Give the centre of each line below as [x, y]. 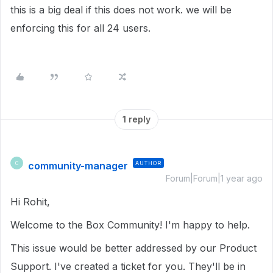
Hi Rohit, [30, 202]
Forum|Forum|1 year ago [214, 178]
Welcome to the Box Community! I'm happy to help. [130, 225]
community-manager [78, 166]
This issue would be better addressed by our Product [133, 248]
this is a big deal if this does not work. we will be [121, 10]
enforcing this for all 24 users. [82, 28]
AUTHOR [148, 163]
